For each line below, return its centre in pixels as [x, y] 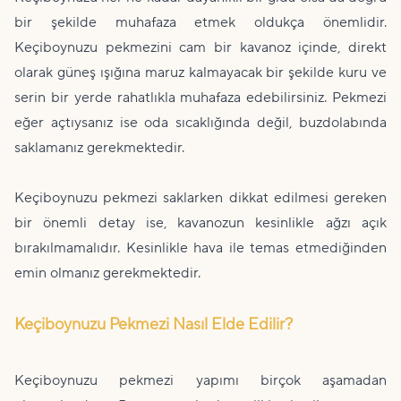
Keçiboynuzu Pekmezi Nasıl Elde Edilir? [154, 325]
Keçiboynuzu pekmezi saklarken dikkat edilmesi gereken [200, 198]
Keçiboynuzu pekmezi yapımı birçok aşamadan [200, 381]
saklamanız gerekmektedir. [99, 148]
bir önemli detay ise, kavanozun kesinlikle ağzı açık [200, 223]
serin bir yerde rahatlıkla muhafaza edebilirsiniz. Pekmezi [200, 98]
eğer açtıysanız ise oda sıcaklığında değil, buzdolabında [200, 123]
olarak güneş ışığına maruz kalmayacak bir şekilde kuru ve [200, 73]
